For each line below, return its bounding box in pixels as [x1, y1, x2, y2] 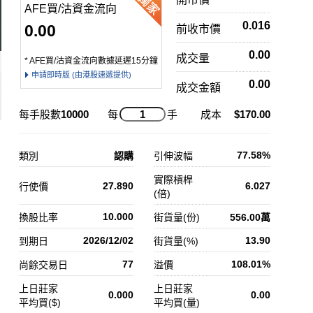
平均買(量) [154, 297, 200, 308]
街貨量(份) [154, 212, 200, 223]
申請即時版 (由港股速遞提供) [31, 71, 131, 79]
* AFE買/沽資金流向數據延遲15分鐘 [24, 56, 158, 66]
